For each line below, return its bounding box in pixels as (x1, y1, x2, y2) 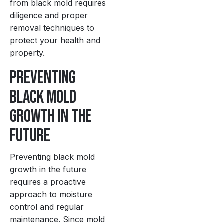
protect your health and (10, 35, 100, 45)
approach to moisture (10, 189, 92, 199)
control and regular (10, 201, 84, 212)
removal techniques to (10, 22, 94, 33)
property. (10, 47, 45, 58)
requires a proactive (10, 176, 86, 187)
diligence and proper (10, 10, 88, 20)
